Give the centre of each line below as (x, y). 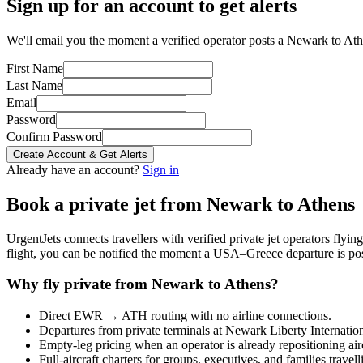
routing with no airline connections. (239, 315)
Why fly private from (79, 284)
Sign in (161, 169)
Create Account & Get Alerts (80, 154)
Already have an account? (75, 169)
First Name (35, 68)
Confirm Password (54, 136)
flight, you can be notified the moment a (110, 253)
